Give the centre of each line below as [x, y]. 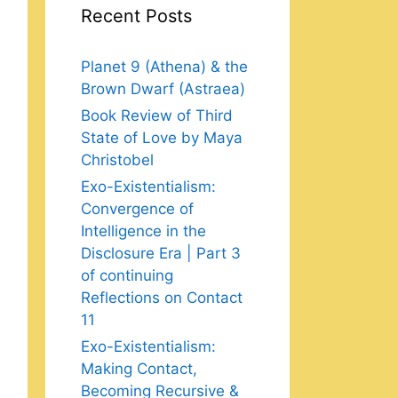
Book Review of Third [157, 115]
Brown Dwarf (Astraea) [163, 89]
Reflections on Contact [162, 298]
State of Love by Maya [162, 138]
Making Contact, [139, 369]
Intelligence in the [143, 231]
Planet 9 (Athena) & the [164, 67]
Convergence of [137, 209]
